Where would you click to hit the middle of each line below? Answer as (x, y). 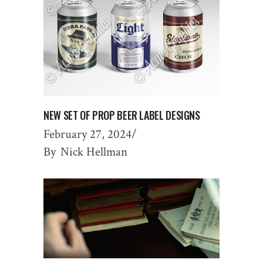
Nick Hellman (94, 152)
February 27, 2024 (87, 134)
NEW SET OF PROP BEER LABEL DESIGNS (122, 115)
